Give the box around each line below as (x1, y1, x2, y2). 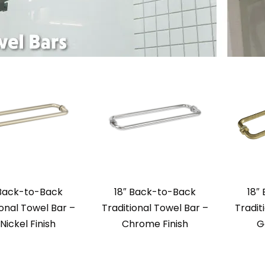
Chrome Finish (121, 217, 188, 231)
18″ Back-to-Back (114, 185, 196, 199)
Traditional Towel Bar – (101, 201, 208, 215)
